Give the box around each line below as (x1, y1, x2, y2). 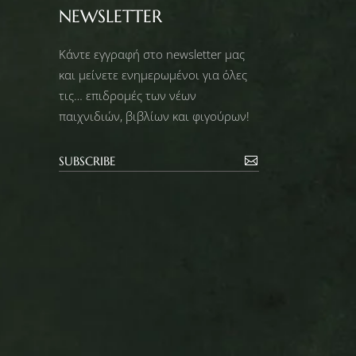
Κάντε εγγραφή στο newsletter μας (58, 45, 245, 62)
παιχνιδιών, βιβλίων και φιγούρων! (58, 107, 250, 124)
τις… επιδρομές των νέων (58, 87, 196, 103)
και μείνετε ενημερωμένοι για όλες (58, 66, 247, 83)
